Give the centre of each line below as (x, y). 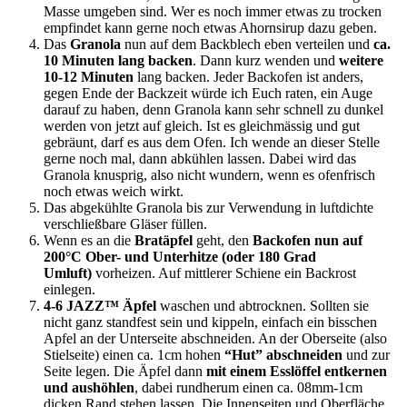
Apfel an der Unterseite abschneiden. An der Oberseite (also (215, 339)
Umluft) (68, 273)
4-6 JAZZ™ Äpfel (100, 306)
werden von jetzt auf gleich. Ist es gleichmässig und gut (202, 126)
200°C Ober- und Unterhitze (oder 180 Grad (180, 257)
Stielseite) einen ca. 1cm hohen (134, 355)
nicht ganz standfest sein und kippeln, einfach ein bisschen (210, 323)
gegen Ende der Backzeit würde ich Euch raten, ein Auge (208, 94)
